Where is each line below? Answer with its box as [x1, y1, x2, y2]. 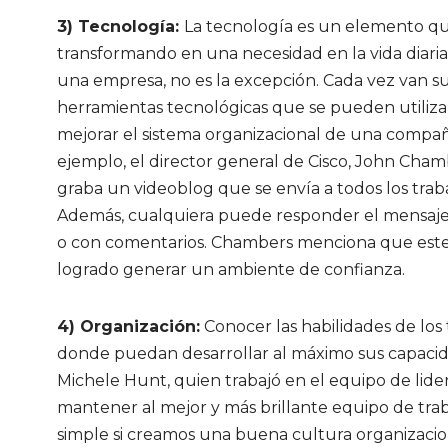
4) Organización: [57, 317, 200, 336]
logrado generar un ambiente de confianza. [57, 260, 409, 279]
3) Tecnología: [57, 17, 184, 36]
